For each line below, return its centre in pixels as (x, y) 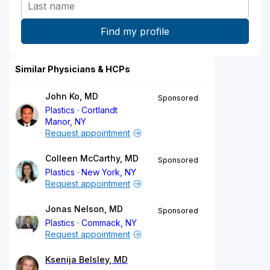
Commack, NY (109, 222)
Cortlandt (100, 110)
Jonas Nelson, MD (84, 209)
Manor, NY (66, 121)
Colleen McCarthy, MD (92, 158)
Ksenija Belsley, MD (86, 259)
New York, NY (109, 172)
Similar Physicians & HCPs (73, 69)
